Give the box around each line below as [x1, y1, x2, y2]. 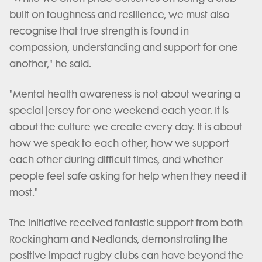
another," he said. [9, 58, 94, 70]
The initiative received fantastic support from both [9, 217, 243, 229]
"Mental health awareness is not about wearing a [9, 88, 240, 100]
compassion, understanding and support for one [9, 42, 238, 53]
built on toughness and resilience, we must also [9, 9, 230, 20]
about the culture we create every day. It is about [9, 121, 242, 133]
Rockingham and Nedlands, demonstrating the [9, 233, 228, 245]
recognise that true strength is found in [9, 25, 189, 37]
